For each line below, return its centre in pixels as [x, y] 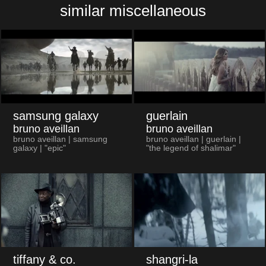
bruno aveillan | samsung [60, 139]
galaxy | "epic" [39, 148]
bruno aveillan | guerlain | [193, 139]
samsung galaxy [56, 115]
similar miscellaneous [133, 11]
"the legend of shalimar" [191, 148]
